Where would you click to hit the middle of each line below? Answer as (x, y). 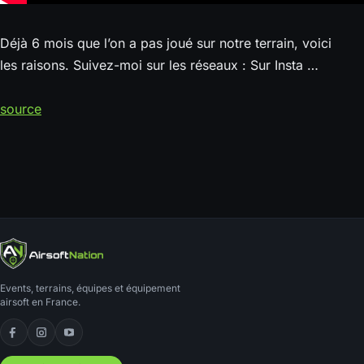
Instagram (70, 341)
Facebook (43, 341)
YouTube (94, 341)
